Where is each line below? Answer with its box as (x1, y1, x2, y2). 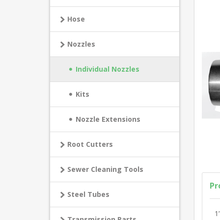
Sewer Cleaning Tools (67, 165, 143, 174)
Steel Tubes (67, 190, 110, 199)
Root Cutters (67, 139, 113, 149)
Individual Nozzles (76, 64, 139, 74)
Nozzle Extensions (76, 114, 140, 124)
